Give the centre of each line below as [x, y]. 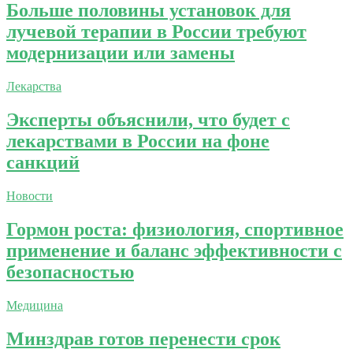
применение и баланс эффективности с [174, 250]
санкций [43, 162]
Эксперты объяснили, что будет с [148, 119]
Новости [30, 195]
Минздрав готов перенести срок [143, 338]
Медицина [35, 305]
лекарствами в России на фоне [138, 141]
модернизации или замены [121, 53]
